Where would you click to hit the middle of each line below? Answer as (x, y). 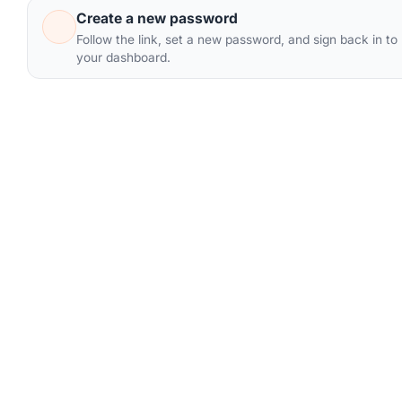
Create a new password (157, 18)
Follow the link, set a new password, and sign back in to (236, 39)
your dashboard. (123, 57)
